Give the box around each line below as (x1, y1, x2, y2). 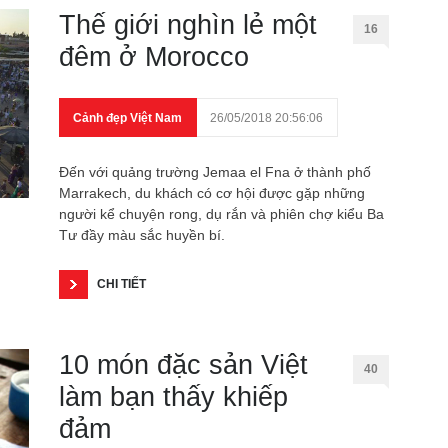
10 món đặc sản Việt (59, 350, 308, 380)
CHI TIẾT (97, 277, 146, 291)
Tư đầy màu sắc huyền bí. (59, 227, 225, 243)
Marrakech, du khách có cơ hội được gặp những (59, 185, 365, 201)
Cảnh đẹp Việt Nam (73, 111, 182, 125)
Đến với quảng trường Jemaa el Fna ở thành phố (59, 164, 371, 180)
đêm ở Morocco (59, 42, 249, 72)
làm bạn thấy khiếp (59, 382, 288, 412)
